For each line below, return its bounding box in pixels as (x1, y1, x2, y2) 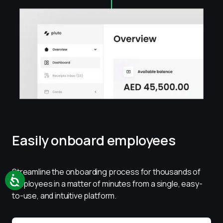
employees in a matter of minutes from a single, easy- (12, 178, 203, 189)
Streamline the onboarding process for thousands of (12, 166, 202, 177)
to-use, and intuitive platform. (12, 190, 117, 201)
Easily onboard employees (12, 130, 176, 149)
